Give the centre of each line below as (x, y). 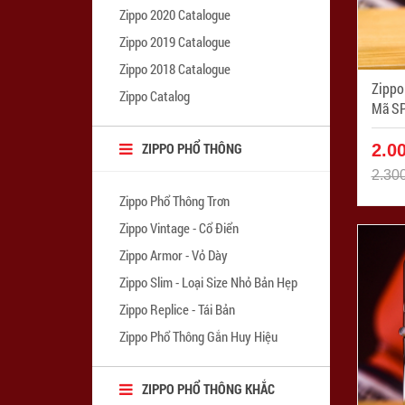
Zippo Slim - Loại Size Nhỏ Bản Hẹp (208, 282)
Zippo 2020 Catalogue (175, 14)
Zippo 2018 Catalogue (175, 68)
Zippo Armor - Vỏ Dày (174, 254)
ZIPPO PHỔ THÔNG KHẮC (208, 388)
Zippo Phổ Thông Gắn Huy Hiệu (198, 336)
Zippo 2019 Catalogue (175, 41)
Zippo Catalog (155, 95)
